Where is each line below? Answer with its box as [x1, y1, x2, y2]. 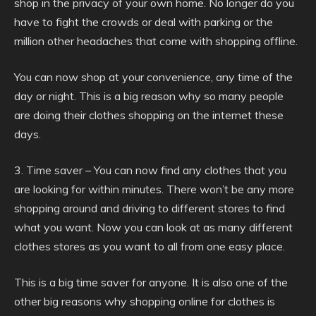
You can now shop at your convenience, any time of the [14, 70, 293, 84]
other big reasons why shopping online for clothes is [14, 294, 275, 308]
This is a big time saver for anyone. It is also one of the [14, 275, 288, 289]
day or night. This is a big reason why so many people [14, 89, 284, 103]
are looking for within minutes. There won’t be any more [14, 182, 294, 196]
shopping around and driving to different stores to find [14, 201, 285, 215]
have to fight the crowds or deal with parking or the [14, 15, 273, 29]
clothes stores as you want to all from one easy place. [14, 239, 285, 253]
